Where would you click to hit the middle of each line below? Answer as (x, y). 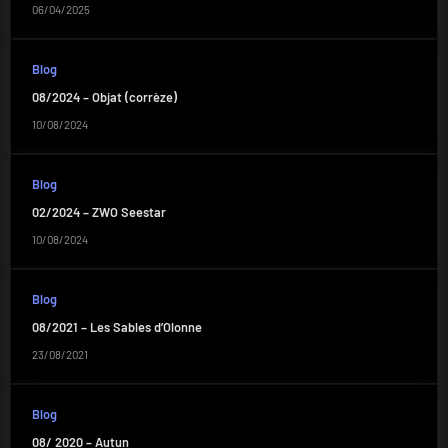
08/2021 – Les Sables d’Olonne (116, 327)
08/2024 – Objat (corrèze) (104, 97)
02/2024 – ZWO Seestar (98, 212)
